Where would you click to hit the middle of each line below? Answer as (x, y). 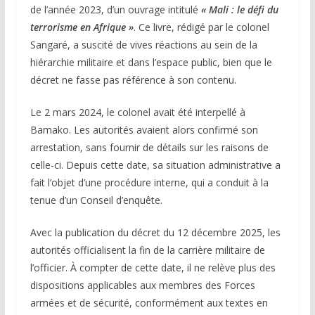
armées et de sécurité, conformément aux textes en (149, 302)
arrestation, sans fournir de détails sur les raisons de (149, 147)
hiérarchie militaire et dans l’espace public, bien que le (151, 62)
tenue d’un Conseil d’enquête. (96, 200)
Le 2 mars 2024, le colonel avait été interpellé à (137, 112)
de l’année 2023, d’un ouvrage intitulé (115, 9)
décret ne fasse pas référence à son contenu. (133, 79)
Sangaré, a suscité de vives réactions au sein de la (143, 44)
